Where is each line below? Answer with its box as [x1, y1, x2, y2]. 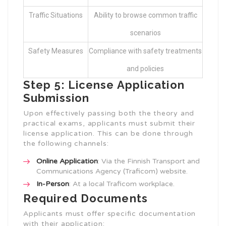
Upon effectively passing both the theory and [23, 109, 195, 118]
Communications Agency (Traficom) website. [36, 167, 188, 176]
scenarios [130, 29, 161, 37]
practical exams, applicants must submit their [23, 119, 195, 128]
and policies [127, 65, 164, 73]
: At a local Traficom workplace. [69, 180, 175, 189]
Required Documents [23, 192, 148, 205]
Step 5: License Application [23, 78, 185, 92]
